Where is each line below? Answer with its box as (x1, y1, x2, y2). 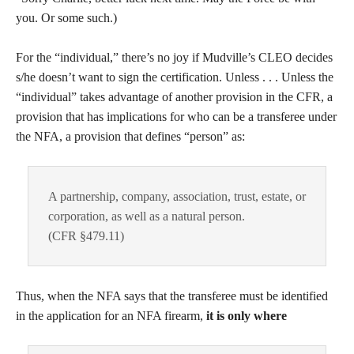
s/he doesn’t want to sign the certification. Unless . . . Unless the (16, 70, 333, 84)
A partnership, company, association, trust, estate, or (48, 189, 306, 203)
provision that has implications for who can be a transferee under (16, 109, 337, 123)
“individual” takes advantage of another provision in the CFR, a (16, 89, 333, 104)
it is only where (206, 308, 287, 322)
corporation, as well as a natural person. (48, 209, 245, 223)
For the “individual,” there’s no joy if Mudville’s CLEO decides (16, 50, 333, 64)
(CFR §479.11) (48, 228, 124, 243)
